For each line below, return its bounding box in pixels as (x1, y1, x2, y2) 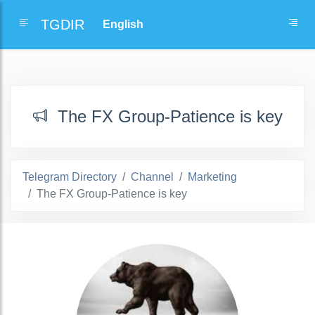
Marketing (188, 171, 237, 183)
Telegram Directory (22, 171, 117, 183)
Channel (131, 171, 174, 183)
